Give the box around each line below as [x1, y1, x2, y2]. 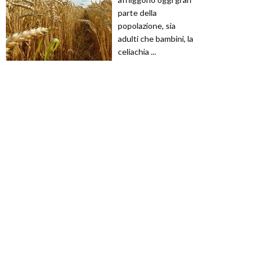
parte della [118, 7, 157, 18]
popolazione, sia [118, 20, 176, 31]
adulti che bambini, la [118, 33, 193, 44]
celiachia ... [118, 46, 156, 57]
